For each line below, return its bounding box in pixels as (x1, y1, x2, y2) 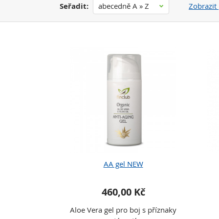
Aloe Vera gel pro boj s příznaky (70, 205, 176, 215)
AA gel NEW (103, 159, 143, 169)
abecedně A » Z (98, 1, 149, 11)
